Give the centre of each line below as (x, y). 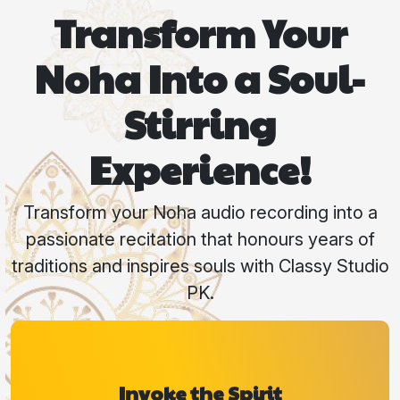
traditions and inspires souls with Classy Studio (200, 267)
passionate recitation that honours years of (200, 240)
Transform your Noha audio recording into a (200, 213)
